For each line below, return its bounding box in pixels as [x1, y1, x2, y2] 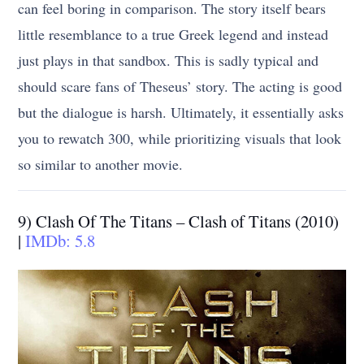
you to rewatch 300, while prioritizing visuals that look [18, 128, 342, 148]
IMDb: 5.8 [25, 228, 96, 252]
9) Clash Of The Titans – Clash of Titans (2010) [18, 209, 340, 232]
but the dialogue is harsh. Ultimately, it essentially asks [18, 102, 344, 122]
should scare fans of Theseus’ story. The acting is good [18, 76, 343, 96]
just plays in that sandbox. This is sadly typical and [18, 50, 319, 70]
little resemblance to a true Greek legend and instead [18, 24, 329, 44]
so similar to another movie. [18, 154, 184, 174]
